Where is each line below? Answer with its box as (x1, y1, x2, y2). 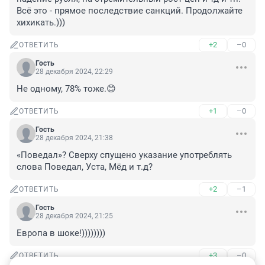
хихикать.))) (17, 17, 65, 28)
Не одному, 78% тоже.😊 (17, 83, 116, 95)
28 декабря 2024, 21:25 (35, 212, 113, 221)
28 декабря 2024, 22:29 (35, 67, 113, 76)
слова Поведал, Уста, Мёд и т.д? (17, 161, 153, 173)
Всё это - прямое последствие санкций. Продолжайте (17, 5, 243, 17)
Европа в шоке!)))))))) (17, 228, 105, 239)
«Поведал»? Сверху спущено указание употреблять (17, 150, 232, 161)
